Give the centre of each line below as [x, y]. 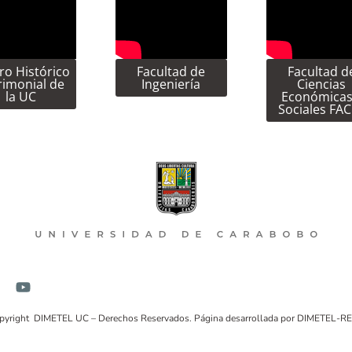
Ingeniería [171, 84]
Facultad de [171, 71]
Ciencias [322, 84]
